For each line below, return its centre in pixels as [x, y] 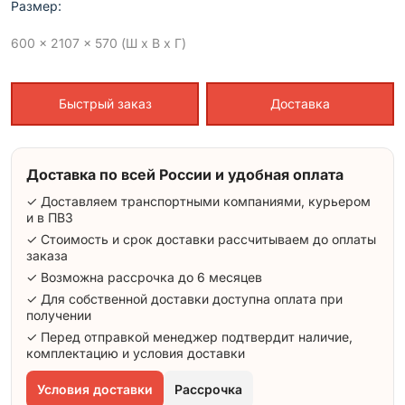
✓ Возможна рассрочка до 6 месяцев [144, 278]
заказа [47, 256]
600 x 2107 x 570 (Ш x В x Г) [99, 43]
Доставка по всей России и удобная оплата [185, 175]
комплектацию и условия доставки [136, 353]
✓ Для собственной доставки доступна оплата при [184, 299]
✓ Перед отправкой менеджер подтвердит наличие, [189, 337]
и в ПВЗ [50, 218]
